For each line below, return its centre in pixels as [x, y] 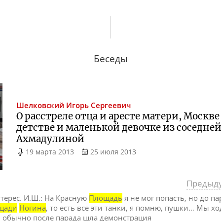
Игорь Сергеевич [99, 106]
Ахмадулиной [51, 139]
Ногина [33, 208]
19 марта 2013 [50, 152]
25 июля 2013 [113, 152]
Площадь [106, 198]
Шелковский [40, 106]
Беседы [110, 59]
